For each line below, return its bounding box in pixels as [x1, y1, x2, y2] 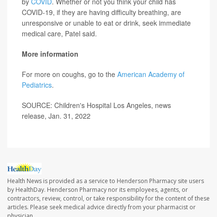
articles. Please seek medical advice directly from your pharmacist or [7, 202, 196, 211]
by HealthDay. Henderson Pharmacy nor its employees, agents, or [7, 185, 188, 194]
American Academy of [117, 69, 185, 79]
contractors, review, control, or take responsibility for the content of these [7, 194, 210, 202]
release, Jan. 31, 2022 [22, 110, 91, 121]
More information [22, 48, 78, 59]
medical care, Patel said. [22, 28, 97, 38]
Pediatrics [22, 79, 52, 90]
